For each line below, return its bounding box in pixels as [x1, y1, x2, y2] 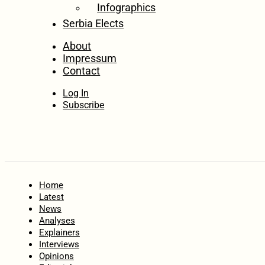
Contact [63, 64, 101, 77]
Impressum [63, 51, 117, 64]
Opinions [38, 251, 74, 262]
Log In [63, 88, 89, 99]
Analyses [38, 215, 75, 227]
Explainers [38, 227, 80, 238]
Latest [38, 192, 64, 203]
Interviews [38, 239, 79, 250]
